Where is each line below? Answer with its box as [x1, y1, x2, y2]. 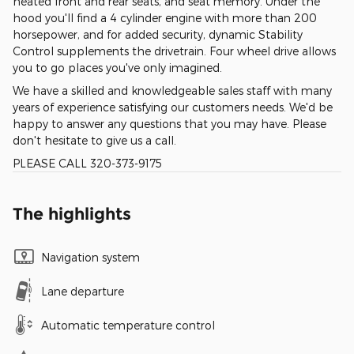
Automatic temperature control [41, 318, 215, 333]
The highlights [13, 204, 131, 224]
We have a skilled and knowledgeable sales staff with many [13, 84, 332, 98]
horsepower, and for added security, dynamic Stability [13, 28, 303, 42]
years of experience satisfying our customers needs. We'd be [13, 100, 333, 115]
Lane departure [41, 284, 124, 299]
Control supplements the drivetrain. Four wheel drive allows [13, 44, 336, 58]
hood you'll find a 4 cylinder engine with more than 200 [13, 11, 317, 25]
